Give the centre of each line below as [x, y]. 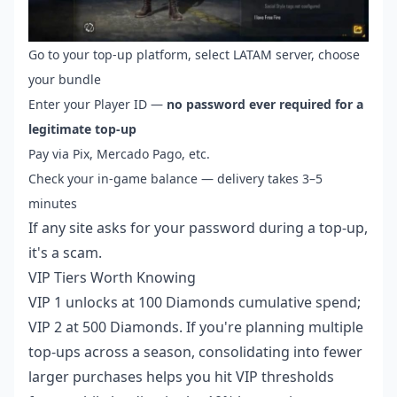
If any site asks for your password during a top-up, [198, 228]
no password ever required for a [265, 105]
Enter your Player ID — [97, 105]
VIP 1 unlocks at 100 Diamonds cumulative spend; [195, 303]
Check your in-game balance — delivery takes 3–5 [175, 179]
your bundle [65, 80]
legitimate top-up [82, 129]
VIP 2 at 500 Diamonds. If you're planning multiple [196, 327]
